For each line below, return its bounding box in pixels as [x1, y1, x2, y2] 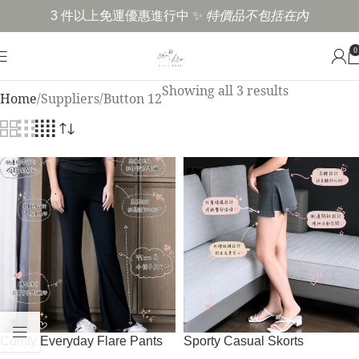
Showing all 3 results [162, 82, 288, 99]
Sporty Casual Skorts [184, 334, 304, 348]
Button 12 [103, 90, 162, 107]
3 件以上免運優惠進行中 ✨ [50, 9, 206, 22]
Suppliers [41, 90, 99, 107]
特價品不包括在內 [206, 9, 309, 22]
